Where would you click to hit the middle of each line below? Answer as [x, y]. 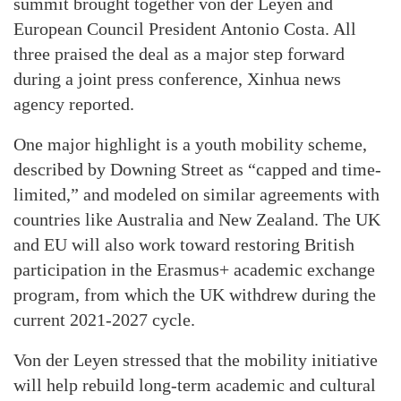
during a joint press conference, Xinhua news [177, 79]
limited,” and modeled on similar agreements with [196, 195]
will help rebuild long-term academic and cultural [195, 385]
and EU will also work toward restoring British [184, 245]
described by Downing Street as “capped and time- [197, 170]
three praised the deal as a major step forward [179, 54]
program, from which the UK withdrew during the [195, 295]
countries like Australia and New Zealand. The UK [197, 220]
